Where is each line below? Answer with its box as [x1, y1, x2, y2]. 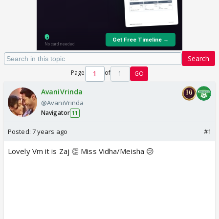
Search [188, 54, 209, 63]
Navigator [41, 109, 70, 117]
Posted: [8, 127, 32, 136]
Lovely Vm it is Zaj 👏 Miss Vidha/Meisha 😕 [8, 146, 154, 156]
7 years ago [32, 127, 67, 136]
